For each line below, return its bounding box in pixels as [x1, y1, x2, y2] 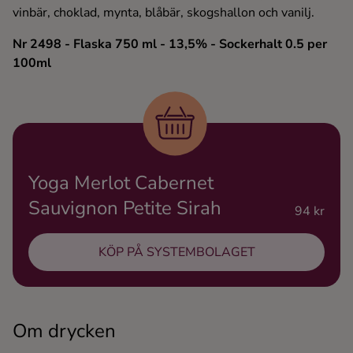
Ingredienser [44, 11, 116, 28]
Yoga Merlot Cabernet [28, 170, 214, 195]
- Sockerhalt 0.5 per [210, 35, 327, 53]
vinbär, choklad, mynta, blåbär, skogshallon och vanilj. [13, 4, 314, 21]
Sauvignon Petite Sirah [28, 195, 221, 221]
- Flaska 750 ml [65, 35, 157, 53]
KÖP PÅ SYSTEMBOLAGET [98, 243, 255, 261]
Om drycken [13, 318, 116, 344]
